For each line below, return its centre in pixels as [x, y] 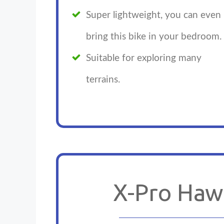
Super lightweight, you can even [153, 15]
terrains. [103, 80]
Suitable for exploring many [144, 58]
